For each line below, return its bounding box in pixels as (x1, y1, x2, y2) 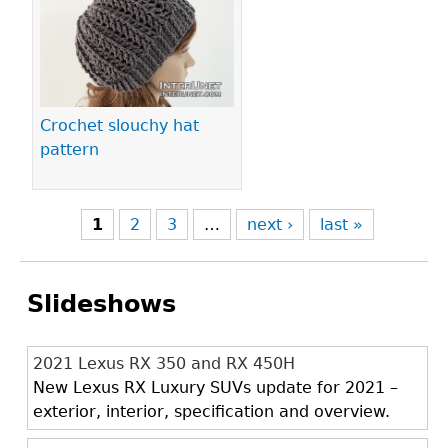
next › (247, 215, 293, 234)
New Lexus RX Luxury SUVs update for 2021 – (33, 378, 398, 397)
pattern (40, 140, 99, 160)
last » (320, 215, 363, 234)
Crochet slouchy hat (40, 116, 199, 136)
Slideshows (27, 290, 176, 318)
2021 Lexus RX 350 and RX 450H (33, 354, 295, 373)
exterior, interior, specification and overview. (33, 402, 390, 421)
